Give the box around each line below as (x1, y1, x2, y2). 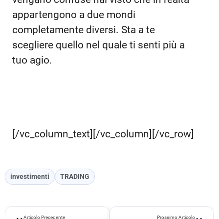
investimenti (10, 172, 49, 181)
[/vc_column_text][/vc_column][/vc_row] (12, 128, 194, 140)
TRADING (60, 172, 89, 181)
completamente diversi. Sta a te (12, 24, 155, 36)
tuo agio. (12, 54, 52, 66)
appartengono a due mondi (12, 9, 135, 21)
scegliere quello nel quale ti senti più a (12, 39, 185, 51)
